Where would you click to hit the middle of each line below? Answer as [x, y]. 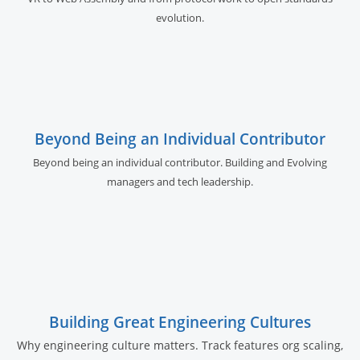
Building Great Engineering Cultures [180, 321]
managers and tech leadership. [180, 181]
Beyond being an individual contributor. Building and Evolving [180, 162]
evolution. [180, 17]
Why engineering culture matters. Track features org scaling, [180, 345]
